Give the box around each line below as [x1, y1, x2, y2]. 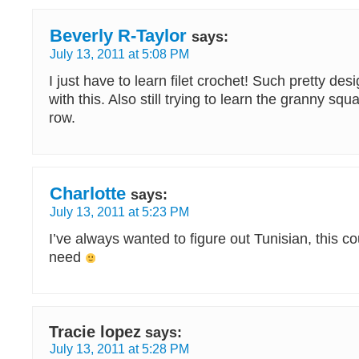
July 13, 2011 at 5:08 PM [50, 46, 189, 61]
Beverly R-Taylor [50, 26, 187, 46]
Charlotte [50, 184, 126, 204]
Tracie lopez [49, 323, 141, 341]
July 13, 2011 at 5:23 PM [50, 204, 189, 219]
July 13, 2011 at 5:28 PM [50, 341, 189, 356]
